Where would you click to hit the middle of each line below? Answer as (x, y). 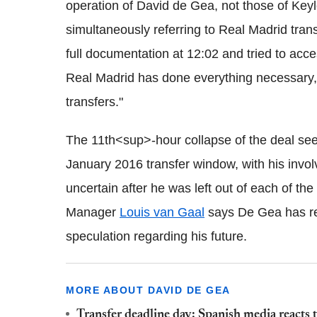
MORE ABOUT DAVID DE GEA (148, 290)
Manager (93, 212)
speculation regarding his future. (156, 236)
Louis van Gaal (162, 212)
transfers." (94, 102)
